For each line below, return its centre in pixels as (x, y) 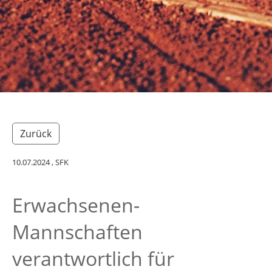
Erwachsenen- (76, 205)
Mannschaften (77, 232)
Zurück (36, 134)
